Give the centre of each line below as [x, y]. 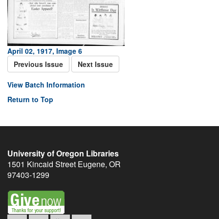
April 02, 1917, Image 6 [45, 51]
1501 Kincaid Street [42, 164]
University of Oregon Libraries [63, 153]
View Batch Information [46, 85]
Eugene [91, 164]
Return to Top [30, 99]
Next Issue [95, 64]
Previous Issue [38, 64]
